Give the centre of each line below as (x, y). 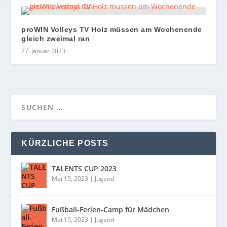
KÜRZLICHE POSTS (65, 143)
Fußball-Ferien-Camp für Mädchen (111, 210)
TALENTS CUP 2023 (84, 168)
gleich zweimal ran (56, 39)
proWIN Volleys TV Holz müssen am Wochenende (112, 29)
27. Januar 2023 (44, 51)
